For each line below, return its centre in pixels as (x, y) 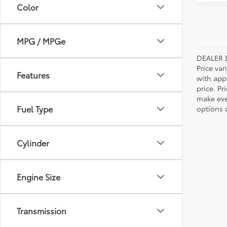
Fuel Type (35, 109)
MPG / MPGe (41, 41)
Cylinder (33, 143)
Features (33, 75)
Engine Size (39, 177)
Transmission (42, 211)
